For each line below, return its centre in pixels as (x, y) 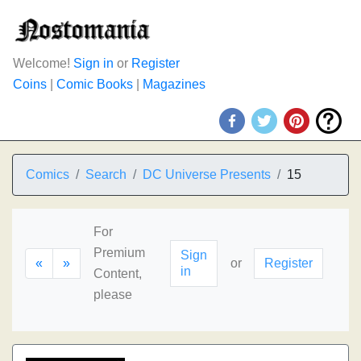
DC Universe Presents (207, 174)
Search (106, 174)
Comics (48, 174)
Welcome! (43, 63)
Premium (119, 253)
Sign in (93, 63)
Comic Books (95, 84)
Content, (118, 274)
